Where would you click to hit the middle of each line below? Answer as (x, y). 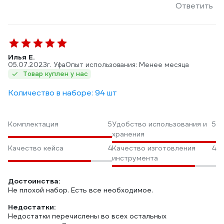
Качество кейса (36, 148)
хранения (128, 134)
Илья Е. (21, 57)
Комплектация (33, 124)
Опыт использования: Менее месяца (127, 65)
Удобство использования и (159, 124)
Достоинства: (34, 181)
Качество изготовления (154, 148)
